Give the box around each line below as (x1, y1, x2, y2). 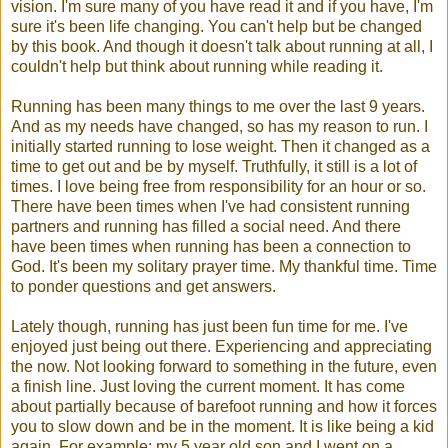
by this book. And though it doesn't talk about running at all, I (11, 37, 433, 55)
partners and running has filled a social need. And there (11, 217, 401, 235)
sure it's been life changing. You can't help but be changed (11, 17, 422, 35)
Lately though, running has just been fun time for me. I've (11, 317, 408, 335)
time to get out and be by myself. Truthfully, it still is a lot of (11, 157, 417, 175)
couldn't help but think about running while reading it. (11, 57, 383, 75)
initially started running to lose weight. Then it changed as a (11, 137, 430, 155)
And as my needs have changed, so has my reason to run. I (11, 117, 428, 135)
